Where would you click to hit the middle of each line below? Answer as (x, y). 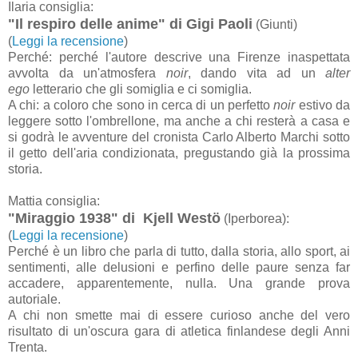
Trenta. (28, 347)
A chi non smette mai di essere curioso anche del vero (179, 315)
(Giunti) (275, 24)
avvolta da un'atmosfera (82, 73)
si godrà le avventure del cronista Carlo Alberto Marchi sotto (179, 137)
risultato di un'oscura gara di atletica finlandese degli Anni (179, 331)
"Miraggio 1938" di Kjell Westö (114, 218)
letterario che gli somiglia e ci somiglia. (142, 89)
